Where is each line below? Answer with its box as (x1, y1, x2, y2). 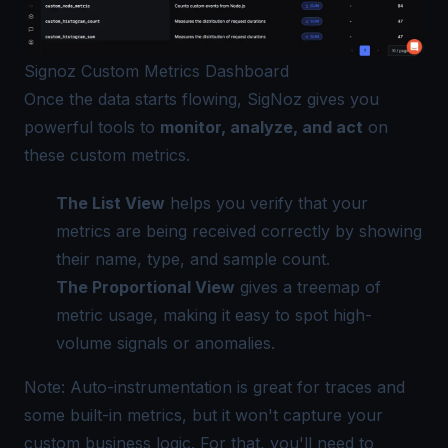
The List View (56, 192, 165, 213)
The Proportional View (56, 276, 235, 297)
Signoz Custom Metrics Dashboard (24, 60, 289, 81)
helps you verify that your (165, 192, 368, 213)
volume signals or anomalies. (56, 332, 275, 353)
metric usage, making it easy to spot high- (56, 304, 372, 325)
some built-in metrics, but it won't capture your (24, 404, 383, 425)
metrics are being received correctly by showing (56, 220, 422, 241)
